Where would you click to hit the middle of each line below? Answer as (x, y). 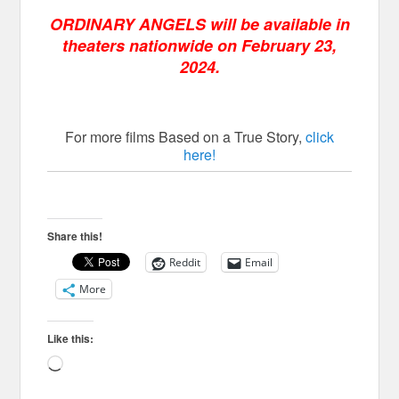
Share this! (75, 236)
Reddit (185, 263)
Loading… (96, 366)
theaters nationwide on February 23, (199, 46)
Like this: (71, 339)
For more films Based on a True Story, (185, 137)
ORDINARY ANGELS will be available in (199, 24)
